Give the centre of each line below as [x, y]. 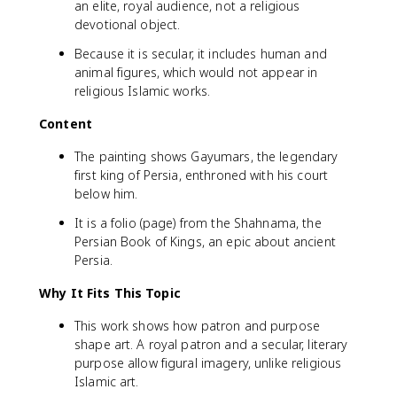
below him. [106, 193]
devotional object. [128, 24]
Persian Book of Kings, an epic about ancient [205, 241]
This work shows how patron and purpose [197, 325]
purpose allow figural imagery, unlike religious [208, 362]
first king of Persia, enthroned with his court [202, 175]
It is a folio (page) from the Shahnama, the [198, 222]
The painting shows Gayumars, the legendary [206, 156]
